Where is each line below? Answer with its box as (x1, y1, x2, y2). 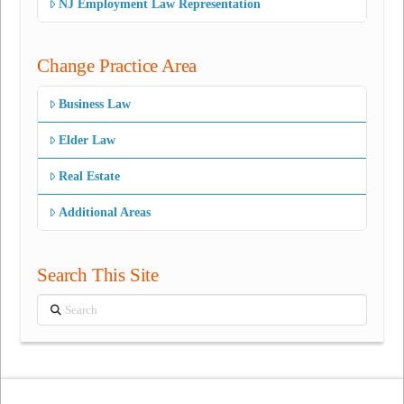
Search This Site (37, 263, 159, 286)
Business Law (59, 96, 132, 111)
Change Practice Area (37, 55, 197, 78)
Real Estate (59, 170, 121, 184)
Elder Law (59, 133, 116, 147)
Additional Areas (59, 206, 151, 220)
